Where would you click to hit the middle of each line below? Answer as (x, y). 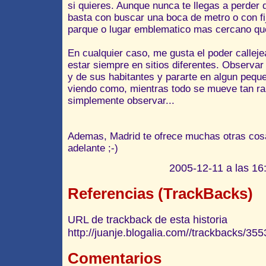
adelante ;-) (93, 148)
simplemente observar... (121, 100)
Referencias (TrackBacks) (160, 193)
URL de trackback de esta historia (147, 219)
